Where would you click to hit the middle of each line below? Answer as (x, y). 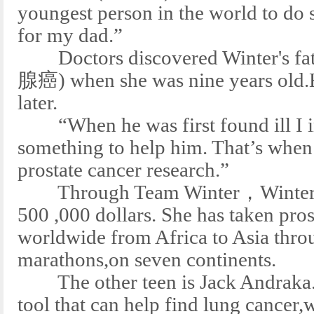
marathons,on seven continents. (147, 260)
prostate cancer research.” (123, 170)
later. (37, 103)
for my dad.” (70, 35)
